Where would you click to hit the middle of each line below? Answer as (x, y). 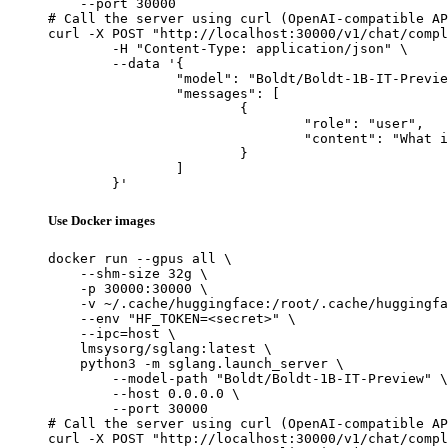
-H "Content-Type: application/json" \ (80, 48)
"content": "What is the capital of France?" (176, 138)
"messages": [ (112, 93)
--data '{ (80, 63)
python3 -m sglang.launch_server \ (196, 364)
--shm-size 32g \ (128, 274)
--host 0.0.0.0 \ (144, 394)
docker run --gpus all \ (140, 259)
